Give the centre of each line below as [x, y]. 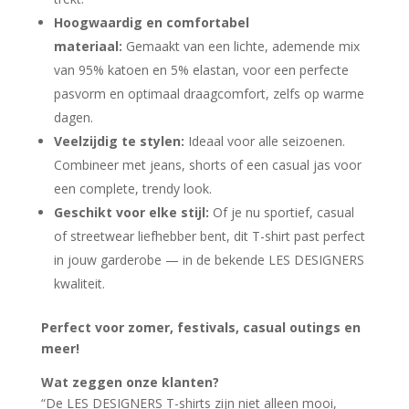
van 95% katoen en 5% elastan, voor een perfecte [201, 69]
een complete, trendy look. [132, 188]
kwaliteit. [79, 283]
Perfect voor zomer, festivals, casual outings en [200, 327]
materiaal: [88, 46]
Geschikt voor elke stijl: [131, 212]
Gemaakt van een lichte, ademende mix [241, 46]
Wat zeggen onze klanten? [130, 382]
